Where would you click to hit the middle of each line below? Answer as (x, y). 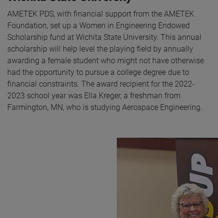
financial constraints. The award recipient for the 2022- (101, 84)
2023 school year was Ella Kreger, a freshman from (94, 95)
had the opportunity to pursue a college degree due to (98, 72)
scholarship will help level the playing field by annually (100, 49)
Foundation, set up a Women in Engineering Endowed (99, 25)
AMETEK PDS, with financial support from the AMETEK (101, 14)
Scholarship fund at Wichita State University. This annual (104, 37)
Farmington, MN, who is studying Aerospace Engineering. (105, 107)
